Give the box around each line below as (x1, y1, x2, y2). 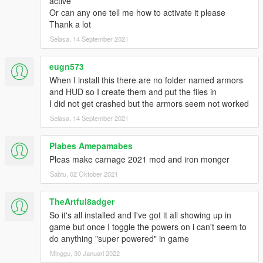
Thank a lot (49, 18, 91, 31)
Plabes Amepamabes (49, 140, 133, 152)
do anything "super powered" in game (49, 232, 189, 245)
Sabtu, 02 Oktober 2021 (50, 169, 118, 179)
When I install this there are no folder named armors (49, 74, 243, 86)
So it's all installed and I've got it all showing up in (49, 209, 231, 221)
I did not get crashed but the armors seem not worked (49, 97, 249, 110)
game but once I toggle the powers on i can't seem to (49, 221, 247, 233)
